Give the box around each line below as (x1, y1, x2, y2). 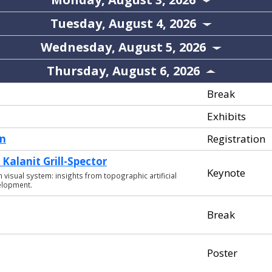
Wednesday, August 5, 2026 (40, 39, 212, 55)
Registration (207, 132, 265, 146)
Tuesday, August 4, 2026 (50, 15, 202, 32)
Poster (207, 246, 237, 260)
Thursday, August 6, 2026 (46, 63, 206, 79)
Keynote (207, 166, 245, 180)
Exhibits (207, 109, 246, 123)
